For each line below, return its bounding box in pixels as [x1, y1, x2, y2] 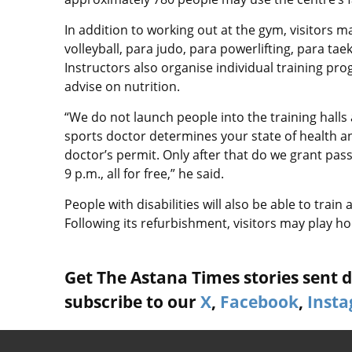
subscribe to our [64, 291, 200, 313]
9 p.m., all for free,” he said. [64, 165, 224, 183]
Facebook [220, 291, 299, 313]
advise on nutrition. [64, 78, 180, 96]
